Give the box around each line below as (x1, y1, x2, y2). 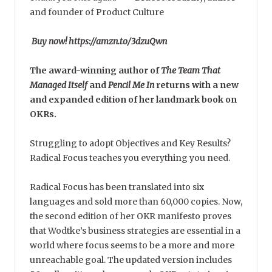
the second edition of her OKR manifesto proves (30, 211, 231, 222)
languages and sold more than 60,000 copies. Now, (30, 196, 242, 208)
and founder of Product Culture (30, 7, 164, 18)
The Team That (161, 65, 220, 76)
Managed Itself (30, 80, 87, 91)
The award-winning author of (30, 65, 161, 76)
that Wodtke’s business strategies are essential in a (30, 225, 240, 237)
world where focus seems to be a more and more (30, 240, 234, 251)
